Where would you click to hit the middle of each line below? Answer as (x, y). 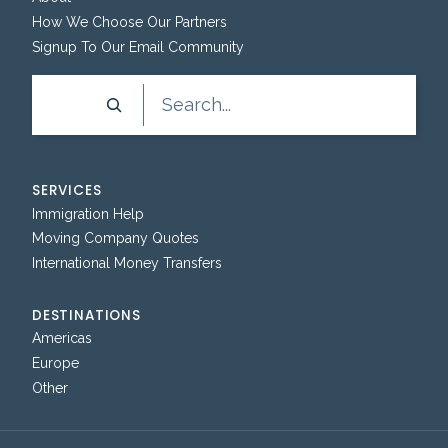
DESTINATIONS (86, 315)
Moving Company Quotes (115, 238)
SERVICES (67, 191)
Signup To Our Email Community (138, 46)
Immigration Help (88, 213)
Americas (62, 338)
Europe (55, 362)
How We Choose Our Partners (129, 22)
